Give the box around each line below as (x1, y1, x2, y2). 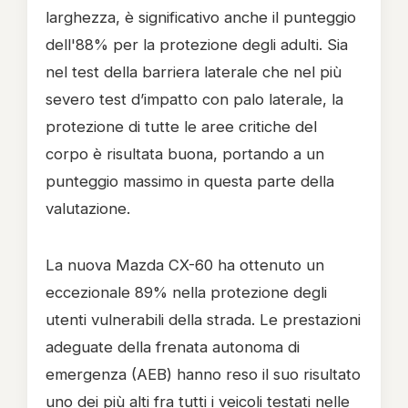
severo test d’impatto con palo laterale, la (46, 90, 343, 108)
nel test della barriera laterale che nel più (46, 63, 342, 81)
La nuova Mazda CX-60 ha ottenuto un (46, 256, 324, 274)
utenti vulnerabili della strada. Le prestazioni (46, 311, 361, 329)
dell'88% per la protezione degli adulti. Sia (46, 36, 348, 54)
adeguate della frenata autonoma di (46, 338, 300, 356)
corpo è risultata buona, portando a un (46, 145, 324, 163)
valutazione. (46, 199, 130, 218)
